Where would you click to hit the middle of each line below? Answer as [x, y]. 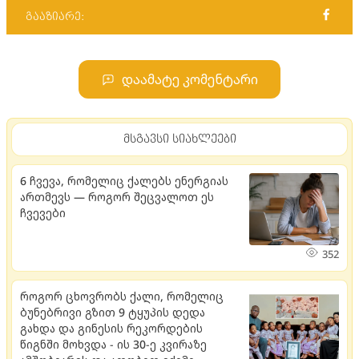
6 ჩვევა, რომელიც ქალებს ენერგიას [124, 180]
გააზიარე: [55, 16]
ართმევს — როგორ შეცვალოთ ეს [117, 196]
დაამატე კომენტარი [190, 79]
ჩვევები [43, 212]
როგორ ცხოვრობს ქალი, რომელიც [122, 296]
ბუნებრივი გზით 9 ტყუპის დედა [113, 312]
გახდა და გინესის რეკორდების [111, 328]
